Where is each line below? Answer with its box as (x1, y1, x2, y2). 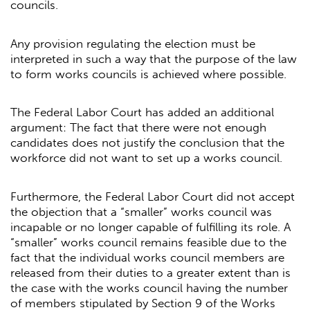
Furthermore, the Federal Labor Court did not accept (10, 189, 295, 203)
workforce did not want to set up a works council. (10, 151, 282, 165)
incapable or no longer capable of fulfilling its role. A (10, 219, 291, 234)
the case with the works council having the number (10, 280, 288, 295)
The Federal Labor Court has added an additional (10, 105, 274, 120)
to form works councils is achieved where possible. (10, 66, 286, 81)
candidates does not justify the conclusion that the (10, 136, 284, 150)
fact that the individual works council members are (10, 250, 284, 264)
